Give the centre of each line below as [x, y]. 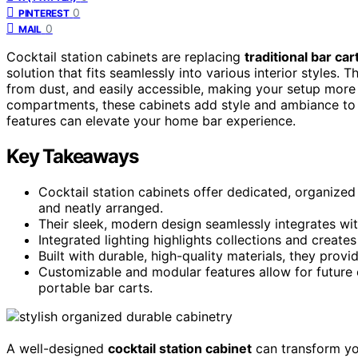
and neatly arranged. [101, 207]
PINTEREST [44, 13]
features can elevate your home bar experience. [151, 120]
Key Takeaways [72, 156]
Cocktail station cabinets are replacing [125, 56]
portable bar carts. [95, 287]
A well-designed [57, 348]
